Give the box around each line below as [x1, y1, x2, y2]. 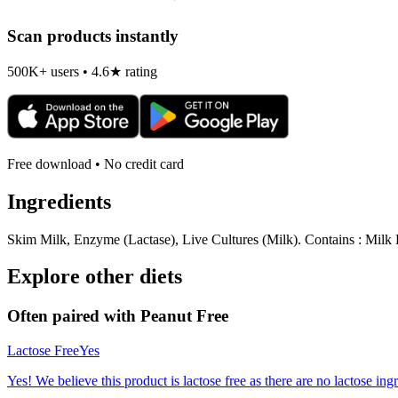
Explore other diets [7, 265, 182, 289]
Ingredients [7, 189, 111, 213]
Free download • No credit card [7, 155, 184, 171]
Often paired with [7, 306, 140, 326]
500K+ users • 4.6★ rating [7, 63, 157, 79]
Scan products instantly [7, 27, 179, 46]
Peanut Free [140, 306, 228, 326]
